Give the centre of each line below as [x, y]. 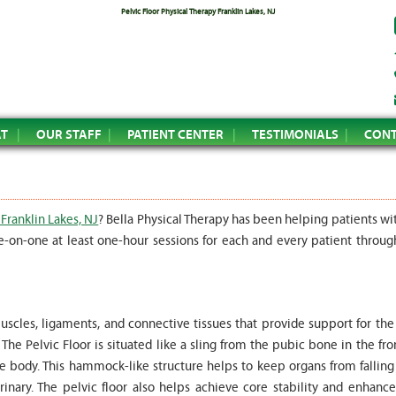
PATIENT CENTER [175, 134]
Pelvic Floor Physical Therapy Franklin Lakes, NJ [198, 11]
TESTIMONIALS [295, 134]
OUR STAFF [69, 134]
